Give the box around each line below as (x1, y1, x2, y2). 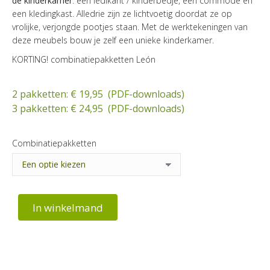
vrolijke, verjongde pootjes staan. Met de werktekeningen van (12, 20, 248, 33)
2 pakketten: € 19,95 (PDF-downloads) (12, 87, 184, 101)
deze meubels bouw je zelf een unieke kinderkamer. (12, 34, 214, 46)
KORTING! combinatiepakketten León (12, 53, 155, 65)
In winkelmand (33, 200, 103, 215)
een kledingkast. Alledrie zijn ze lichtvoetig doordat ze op (12, 7, 232, 19)
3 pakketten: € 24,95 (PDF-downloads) (12, 101, 184, 115)
